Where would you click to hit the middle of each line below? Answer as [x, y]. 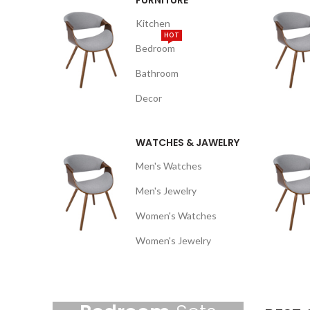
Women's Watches [176, 216]
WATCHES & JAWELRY [188, 143]
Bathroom [157, 73]
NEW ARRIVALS [148, 288]
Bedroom [155, 48]
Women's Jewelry [173, 240]
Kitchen [153, 23]
